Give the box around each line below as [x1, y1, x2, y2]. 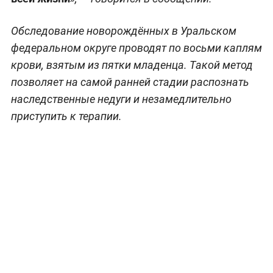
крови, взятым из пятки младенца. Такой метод [10, 58, 253, 72]
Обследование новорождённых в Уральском [10, 24, 236, 38]
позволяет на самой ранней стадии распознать [10, 76, 249, 89]
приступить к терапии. [10, 110, 122, 123]
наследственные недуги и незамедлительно [10, 93, 232, 106]
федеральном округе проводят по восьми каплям [10, 41, 262, 55]
